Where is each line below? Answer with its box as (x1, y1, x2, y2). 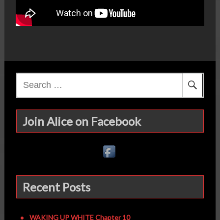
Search (16, 75, 39, 84)
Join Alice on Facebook (22, 114, 141, 129)
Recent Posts (22, 180, 90, 194)
